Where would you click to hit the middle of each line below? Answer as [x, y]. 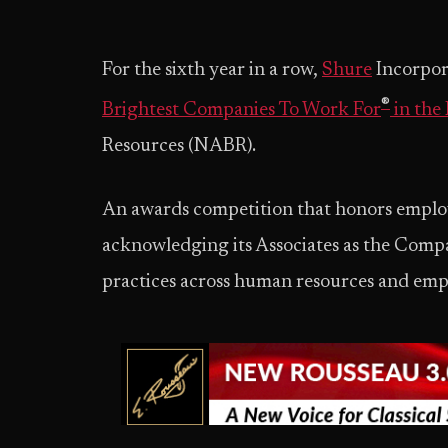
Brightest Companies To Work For [241, 111]
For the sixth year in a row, [212, 70]
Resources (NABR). [179, 147]
